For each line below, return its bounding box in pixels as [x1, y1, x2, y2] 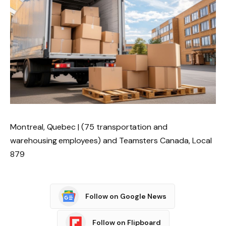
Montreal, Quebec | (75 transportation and [10, 122, 168, 133]
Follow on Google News [85, 191, 166, 201]
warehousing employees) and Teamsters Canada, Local [10, 135, 212, 146]
